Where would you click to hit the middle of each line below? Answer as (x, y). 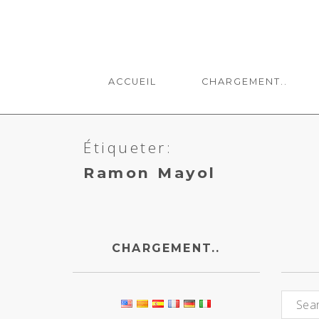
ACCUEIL (133, 82)
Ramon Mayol (150, 173)
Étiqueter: (128, 147)
